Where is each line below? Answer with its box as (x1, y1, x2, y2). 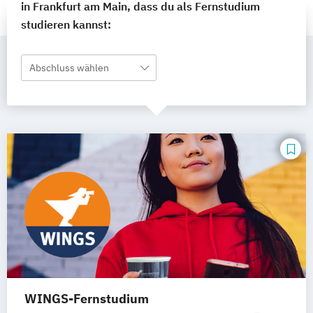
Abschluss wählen (29, 61, 109, 74)
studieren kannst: (21, 17, 111, 31)
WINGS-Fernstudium (24, 291, 149, 307)
